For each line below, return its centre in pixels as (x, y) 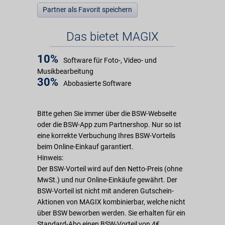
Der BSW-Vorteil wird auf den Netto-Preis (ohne (110, 169)
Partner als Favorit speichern (87, 10)
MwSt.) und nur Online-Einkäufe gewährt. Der (107, 180)
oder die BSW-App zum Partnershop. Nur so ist (109, 125)
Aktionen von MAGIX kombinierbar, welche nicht (111, 202)
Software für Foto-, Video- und (110, 60)
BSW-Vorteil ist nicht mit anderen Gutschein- (105, 191)
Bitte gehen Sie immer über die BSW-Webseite (107, 114)
